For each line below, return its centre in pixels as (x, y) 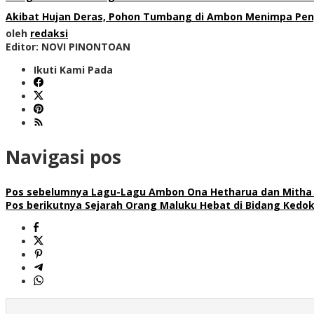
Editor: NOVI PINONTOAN (68, 46)
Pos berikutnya (44, 205)
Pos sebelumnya (47, 191)
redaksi (49, 33)
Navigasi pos (63, 157)
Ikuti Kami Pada (73, 69)
